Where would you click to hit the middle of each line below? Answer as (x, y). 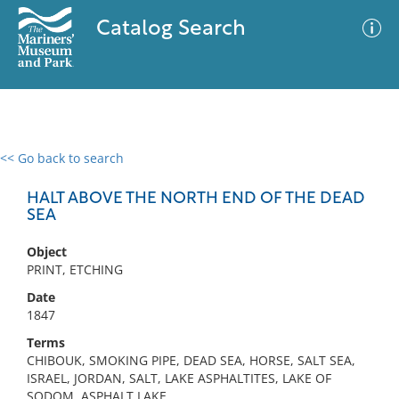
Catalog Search (171, 29)
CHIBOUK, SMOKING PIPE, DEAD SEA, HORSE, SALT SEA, (191, 360)
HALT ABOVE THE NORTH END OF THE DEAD (196, 199)
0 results (39, 169)
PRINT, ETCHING (75, 269)
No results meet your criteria (196, 268)
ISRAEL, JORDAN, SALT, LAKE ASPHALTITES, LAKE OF (179, 378)
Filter (359, 175)
